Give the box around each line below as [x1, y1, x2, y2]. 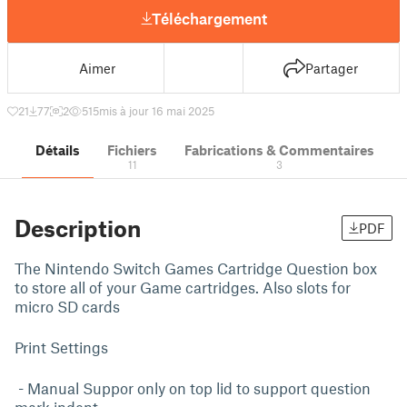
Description [15, 214, 141, 242]
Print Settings [15, 338, 108, 356]
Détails [35, 142, 80, 158]
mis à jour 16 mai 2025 [99, 104, 214, 118]
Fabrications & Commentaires [184, 142, 374, 158]
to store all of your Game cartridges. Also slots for [15, 278, 351, 296]
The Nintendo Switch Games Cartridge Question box [15, 259, 377, 277]
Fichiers [107, 142, 157, 158]
